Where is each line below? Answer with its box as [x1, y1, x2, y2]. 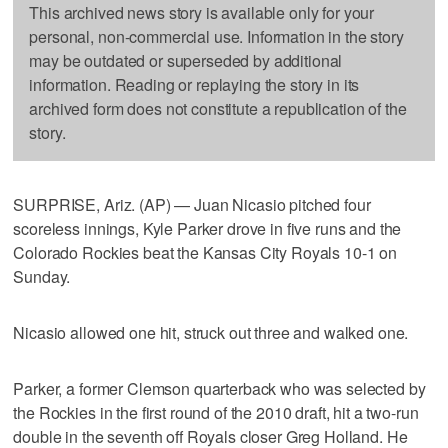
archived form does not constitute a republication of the [29, 96, 407, 120]
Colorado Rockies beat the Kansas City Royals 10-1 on [13, 240, 398, 264]
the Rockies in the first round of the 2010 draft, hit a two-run [13, 400, 419, 424]
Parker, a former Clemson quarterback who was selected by [13, 376, 426, 400]
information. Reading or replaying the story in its [29, 72, 360, 96]
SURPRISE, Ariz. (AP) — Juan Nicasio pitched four [13, 192, 371, 216]
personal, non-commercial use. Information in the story [29, 24, 404, 48]
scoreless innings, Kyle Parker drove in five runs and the [13, 216, 402, 240]
